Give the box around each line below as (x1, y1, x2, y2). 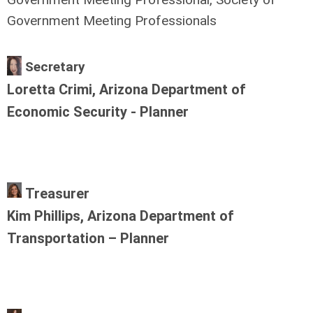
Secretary (25, 59, 86, 75)
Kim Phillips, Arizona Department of (7, 208, 234, 225)
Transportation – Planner (7, 230, 173, 247)
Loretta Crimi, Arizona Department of (7, 81, 246, 99)
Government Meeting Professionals (7, 13, 217, 29)
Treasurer (25, 185, 90, 203)
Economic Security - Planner (7, 103, 189, 121)
